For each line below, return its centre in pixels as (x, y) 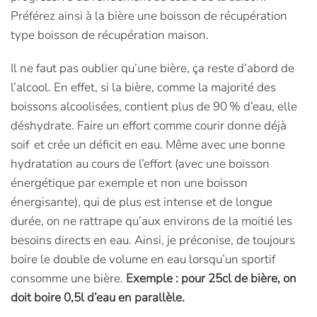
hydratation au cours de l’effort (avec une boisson (140, 164)
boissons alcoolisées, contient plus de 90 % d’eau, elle (154, 106)
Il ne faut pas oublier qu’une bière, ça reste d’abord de (152, 68)
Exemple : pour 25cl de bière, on (211, 278)
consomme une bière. (68, 278)
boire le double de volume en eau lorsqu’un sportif (143, 259)
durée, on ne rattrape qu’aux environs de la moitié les (151, 221)
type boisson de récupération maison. (110, 35)
